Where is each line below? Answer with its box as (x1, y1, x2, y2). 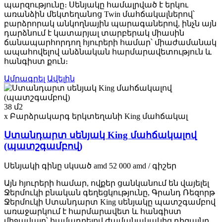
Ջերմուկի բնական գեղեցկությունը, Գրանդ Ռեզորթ (4, 188, 215, 197)
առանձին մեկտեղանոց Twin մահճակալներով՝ (4, 9, 195, 18)
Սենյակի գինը (4, 162, 62, 170)
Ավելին (47, 74, 75, 83)
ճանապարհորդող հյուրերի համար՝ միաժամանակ (4, 38, 217, 47)
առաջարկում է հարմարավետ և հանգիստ (4, 207, 181, 216)
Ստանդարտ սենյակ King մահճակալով (4, 130, 197, 141)
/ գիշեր (148, 162, 176, 170)
